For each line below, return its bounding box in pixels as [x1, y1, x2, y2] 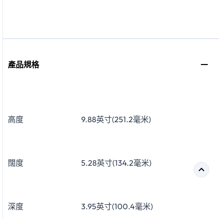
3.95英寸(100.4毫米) [81, 201, 153, 212]
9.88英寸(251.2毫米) [81, 114, 151, 125]
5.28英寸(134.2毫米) [81, 158, 152, 168]
